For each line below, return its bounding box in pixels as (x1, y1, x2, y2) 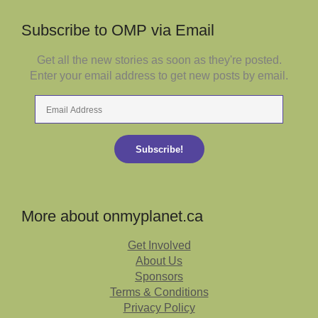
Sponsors (135, 270, 183, 283)
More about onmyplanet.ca (21, 207, 203, 226)
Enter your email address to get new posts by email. (30, 70, 288, 82)
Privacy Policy (123, 302, 195, 314)
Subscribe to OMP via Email (21, 21, 214, 40)
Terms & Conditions (109, 286, 209, 299)
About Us (136, 255, 182, 268)
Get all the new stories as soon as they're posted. (36, 54, 282, 67)
